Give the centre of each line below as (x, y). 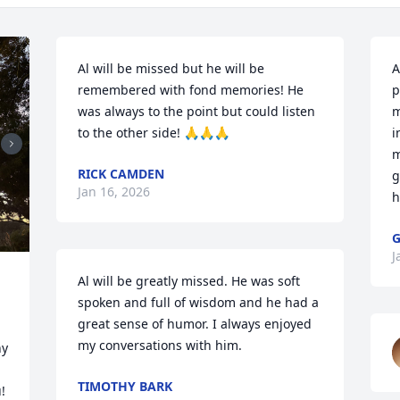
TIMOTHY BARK (125, 386)
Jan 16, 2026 (114, 192)
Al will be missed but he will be (171, 68)
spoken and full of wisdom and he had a (199, 302)
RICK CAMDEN (121, 174)
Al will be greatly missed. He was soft (189, 281)
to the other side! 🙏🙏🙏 (154, 133)
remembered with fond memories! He (191, 90)
